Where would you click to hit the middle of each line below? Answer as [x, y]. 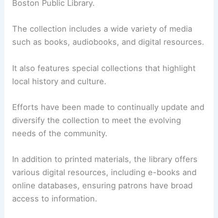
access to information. [55, 199]
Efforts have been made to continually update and [109, 107]
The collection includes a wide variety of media [102, 29]
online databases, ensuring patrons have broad [103, 186]
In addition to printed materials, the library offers [105, 159]
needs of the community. [60, 133]
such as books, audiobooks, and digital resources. [109, 42]
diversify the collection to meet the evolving [97, 120]
